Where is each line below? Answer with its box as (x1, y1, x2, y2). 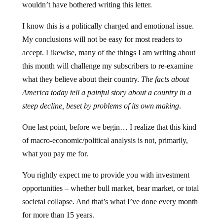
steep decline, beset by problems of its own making (22, 102, 179, 110)
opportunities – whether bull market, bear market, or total (22, 184, 199, 192)
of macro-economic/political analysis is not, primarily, (22, 136, 188, 145)
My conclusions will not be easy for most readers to (22, 35, 182, 43)
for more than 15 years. (22, 211, 94, 219)
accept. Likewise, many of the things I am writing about (22, 48, 195, 57)
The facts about (141, 75, 189, 83)
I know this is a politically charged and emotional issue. (22, 22, 194, 30)
